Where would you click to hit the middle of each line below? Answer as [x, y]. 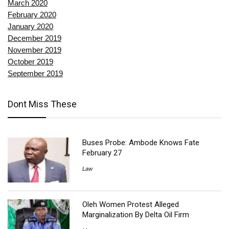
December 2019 [35, 38]
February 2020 [32, 14]
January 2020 [30, 26]
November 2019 [35, 50]
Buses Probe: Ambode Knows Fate [141, 142]
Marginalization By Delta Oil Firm [136, 215]
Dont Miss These [42, 104]
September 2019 [35, 73]
